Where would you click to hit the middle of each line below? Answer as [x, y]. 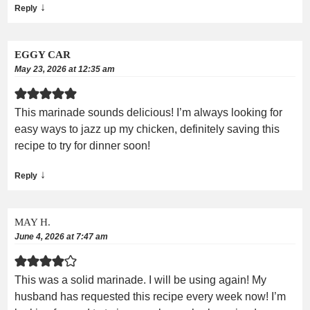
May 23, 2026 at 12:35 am [65, 69]
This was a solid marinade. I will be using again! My [140, 280]
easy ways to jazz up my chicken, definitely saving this [147, 129]
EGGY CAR [43, 54]
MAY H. [33, 222]
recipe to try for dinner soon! [82, 145]
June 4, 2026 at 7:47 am [61, 236]
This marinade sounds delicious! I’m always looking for [148, 112]
